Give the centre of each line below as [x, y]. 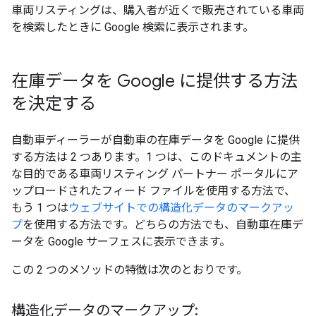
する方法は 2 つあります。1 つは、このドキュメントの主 [157, 157]
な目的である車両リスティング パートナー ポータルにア [155, 174]
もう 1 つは [40, 208]
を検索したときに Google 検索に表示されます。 [133, 27]
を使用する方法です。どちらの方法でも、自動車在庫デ [163, 225]
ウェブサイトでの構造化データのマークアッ [181, 208]
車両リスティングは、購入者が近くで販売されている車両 [158, 10]
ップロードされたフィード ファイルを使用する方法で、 [153, 191]
